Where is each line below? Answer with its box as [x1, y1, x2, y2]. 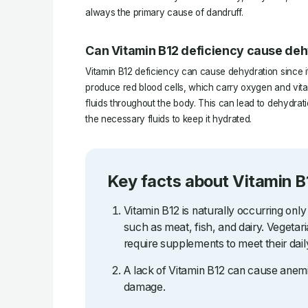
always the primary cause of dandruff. [85, 7, 243, 19]
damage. [123, 280, 166, 294]
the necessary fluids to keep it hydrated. [85, 113, 252, 124]
